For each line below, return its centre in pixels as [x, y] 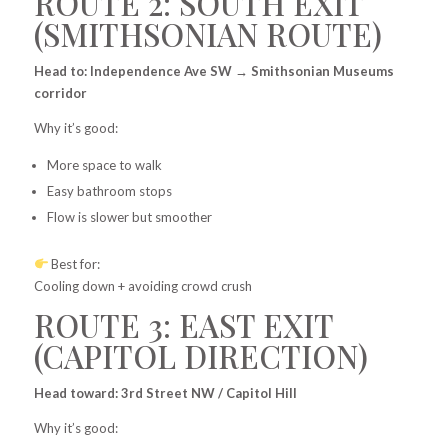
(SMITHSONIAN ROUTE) [207, 33]
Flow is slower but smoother [129, 216]
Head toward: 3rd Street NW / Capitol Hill [165, 392]
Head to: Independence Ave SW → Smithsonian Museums [213, 70]
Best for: [74, 263]
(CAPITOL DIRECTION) [200, 355]
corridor [60, 92]
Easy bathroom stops [109, 190]
